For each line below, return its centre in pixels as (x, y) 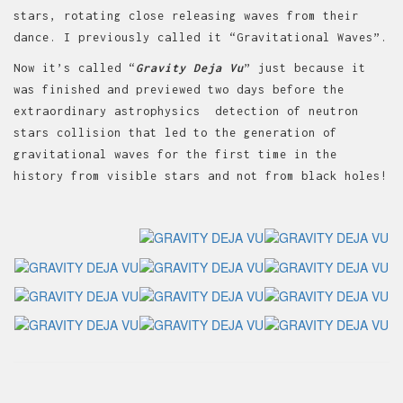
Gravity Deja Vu (190, 67)
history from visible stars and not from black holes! (201, 175)
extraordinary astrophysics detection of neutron (186, 111)
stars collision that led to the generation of (175, 132)
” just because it (305, 67)
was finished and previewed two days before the (179, 89)
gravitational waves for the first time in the (175, 154)
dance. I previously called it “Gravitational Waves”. (201, 37)
